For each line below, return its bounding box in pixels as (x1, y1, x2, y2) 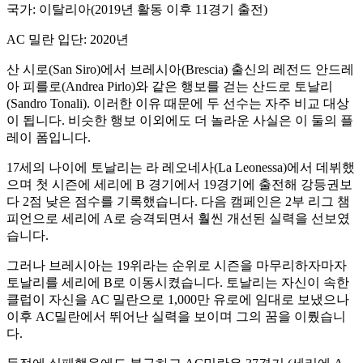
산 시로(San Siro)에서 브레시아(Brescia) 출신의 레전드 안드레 (6, 62, 354, 76)
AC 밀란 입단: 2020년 (6, 32, 129, 46)
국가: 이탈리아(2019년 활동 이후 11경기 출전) (6, 2, 267, 16)
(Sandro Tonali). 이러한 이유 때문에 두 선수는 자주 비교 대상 (6, 96, 349, 110)
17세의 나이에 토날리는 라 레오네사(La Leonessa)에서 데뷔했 (6, 160, 355, 174)
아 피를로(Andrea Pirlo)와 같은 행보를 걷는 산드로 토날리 (6, 79, 333, 93)
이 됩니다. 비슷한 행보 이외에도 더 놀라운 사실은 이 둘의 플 (6, 113, 353, 127)
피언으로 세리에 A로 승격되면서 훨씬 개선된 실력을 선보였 (6, 211, 350, 225)
